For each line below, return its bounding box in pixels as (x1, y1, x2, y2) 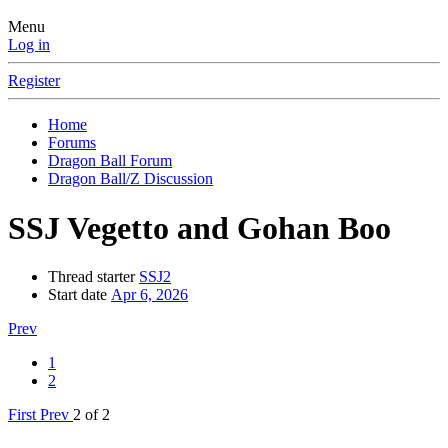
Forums (48, 134, 96, 152)
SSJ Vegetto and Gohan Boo (8, 209, 391, 246)
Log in (8, 36, 50, 54)
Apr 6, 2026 (111, 286, 188, 304)
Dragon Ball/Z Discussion (48, 170, 213, 188)
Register (8, 72, 60, 90)
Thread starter (48, 268, 135, 286)
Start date (48, 286, 107, 304)
